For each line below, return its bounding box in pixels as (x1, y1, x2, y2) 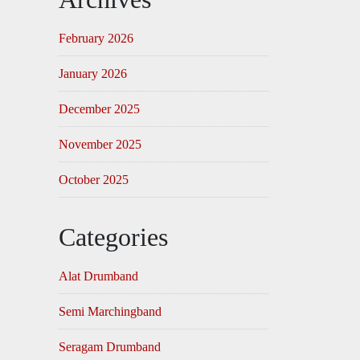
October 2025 (59, 173, 129, 186)
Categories (59, 223, 168, 252)
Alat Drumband (59, 269, 138, 283)
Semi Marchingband (59, 305, 162, 318)
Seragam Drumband (59, 340, 161, 354)
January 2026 (59, 67, 127, 80)
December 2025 (59, 102, 140, 116)
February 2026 (59, 31, 133, 45)
